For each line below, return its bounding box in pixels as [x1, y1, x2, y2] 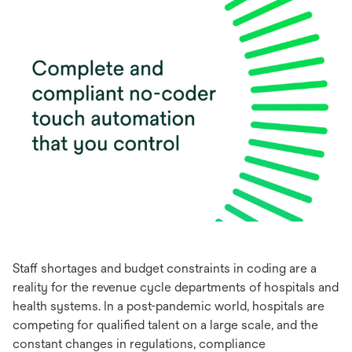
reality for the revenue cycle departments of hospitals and [13, 279, 339, 295]
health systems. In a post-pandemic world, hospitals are [13, 298, 324, 313]
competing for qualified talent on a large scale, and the [13, 317, 318, 332]
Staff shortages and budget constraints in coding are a [13, 260, 317, 276]
